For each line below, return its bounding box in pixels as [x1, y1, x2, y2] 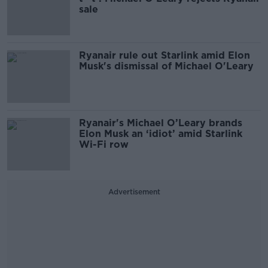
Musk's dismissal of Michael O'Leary [79, 60, 254, 72]
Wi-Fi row [79, 139, 129, 150]
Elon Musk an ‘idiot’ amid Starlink [79, 128, 242, 139]
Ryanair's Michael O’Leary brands [79, 117, 242, 129]
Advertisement [108, 187, 160, 196]
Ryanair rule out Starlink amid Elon [79, 50, 250, 61]
